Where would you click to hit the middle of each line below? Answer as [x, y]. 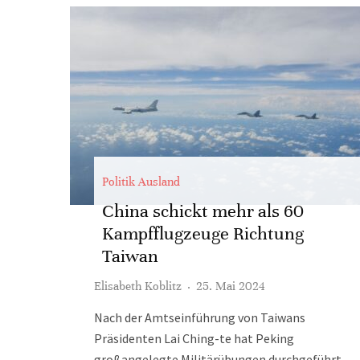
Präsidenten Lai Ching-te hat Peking [194, 338]
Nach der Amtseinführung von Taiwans [200, 317]
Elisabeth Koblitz [138, 286]
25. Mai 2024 [231, 286]
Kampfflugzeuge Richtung [203, 233]
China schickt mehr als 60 [203, 211]
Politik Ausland [141, 182]
